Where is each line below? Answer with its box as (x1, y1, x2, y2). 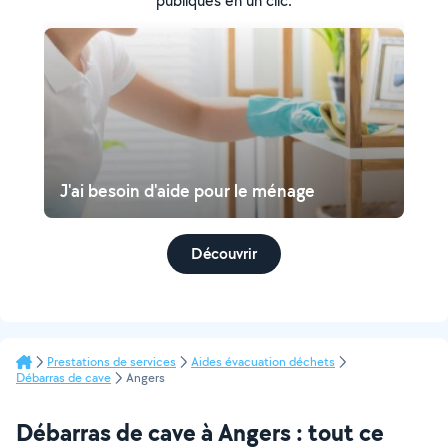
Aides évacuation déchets (191, 353, 335, 370)
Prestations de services (47, 353, 176, 370)
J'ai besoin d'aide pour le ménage (60, 179, 315, 202)
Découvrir (191, 243, 257, 264)
